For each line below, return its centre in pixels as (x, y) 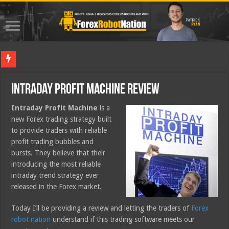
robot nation (31, 220)
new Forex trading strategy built (62, 119)
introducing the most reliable (56, 164)
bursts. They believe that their (59, 153)
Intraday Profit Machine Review (86, 90)
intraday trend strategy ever (55, 176)
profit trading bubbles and (53, 142)
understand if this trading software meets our (123, 220)
